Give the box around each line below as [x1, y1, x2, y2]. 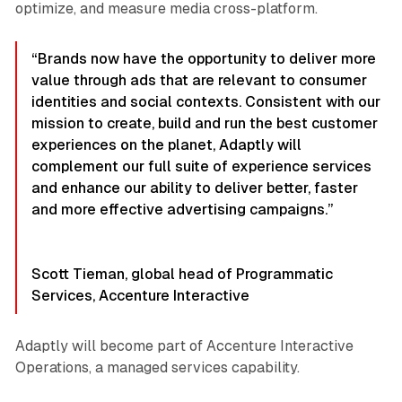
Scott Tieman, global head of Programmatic [31, 266, 333, 284]
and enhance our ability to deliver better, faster [31, 179, 358, 197]
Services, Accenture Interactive [31, 287, 249, 305]
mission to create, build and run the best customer [31, 115, 378, 133]
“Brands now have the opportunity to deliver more [31, 50, 376, 68]
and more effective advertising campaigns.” [31, 201, 334, 219]
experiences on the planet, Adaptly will [31, 136, 301, 154]
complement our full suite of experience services [31, 158, 371, 176]
